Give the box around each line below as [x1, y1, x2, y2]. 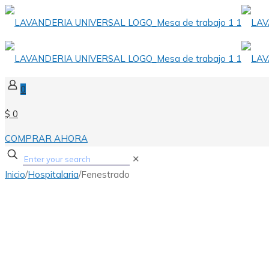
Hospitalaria [28, 169, 79, 180]
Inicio [5, 169, 25, 180]
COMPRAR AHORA [5, 133, 88, 144]
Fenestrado [81, 169, 130, 180]
